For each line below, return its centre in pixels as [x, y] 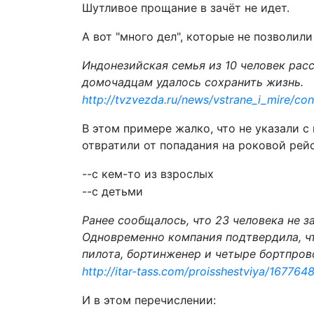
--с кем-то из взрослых [148, 174]
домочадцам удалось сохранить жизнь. [193, 82]
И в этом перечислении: [149, 300]
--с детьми [112, 191]
